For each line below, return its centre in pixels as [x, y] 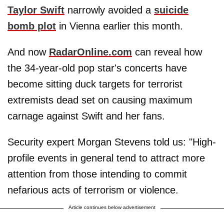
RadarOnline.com [90, 52]
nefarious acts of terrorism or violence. [93, 190]
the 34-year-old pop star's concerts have [97, 68]
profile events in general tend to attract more [106, 158]
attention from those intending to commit [97, 174]
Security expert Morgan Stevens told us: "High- [112, 142]
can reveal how [167, 52]
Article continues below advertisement [112, 207]
